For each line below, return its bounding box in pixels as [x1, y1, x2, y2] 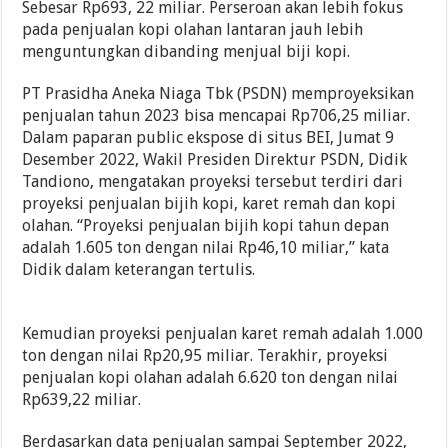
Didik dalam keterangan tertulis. [22, 260, 256, 280]
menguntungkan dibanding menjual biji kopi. [22, 42, 351, 62]
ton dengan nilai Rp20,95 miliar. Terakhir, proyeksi [22, 346, 389, 366]
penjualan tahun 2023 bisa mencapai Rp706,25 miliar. [22, 106, 411, 126]
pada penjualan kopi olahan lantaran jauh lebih [22, 20, 364, 40]
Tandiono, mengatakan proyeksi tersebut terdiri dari [22, 172, 404, 192]
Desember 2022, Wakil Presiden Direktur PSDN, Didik [22, 150, 408, 170]
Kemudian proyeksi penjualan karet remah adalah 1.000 [22, 324, 424, 344]
